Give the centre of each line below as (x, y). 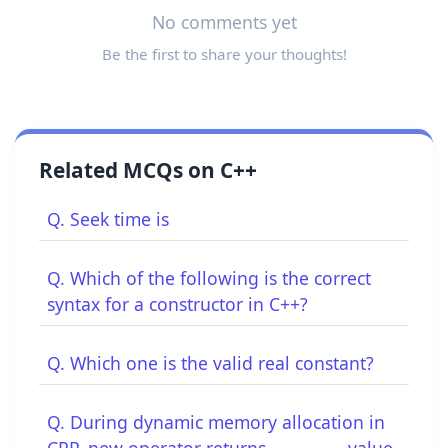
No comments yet (224, 21)
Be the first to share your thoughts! (224, 53)
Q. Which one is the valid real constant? (210, 362)
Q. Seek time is (108, 218)
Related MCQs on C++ (148, 169)
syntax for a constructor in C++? (177, 303)
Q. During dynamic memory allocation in (216, 421)
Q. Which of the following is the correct (209, 277)
